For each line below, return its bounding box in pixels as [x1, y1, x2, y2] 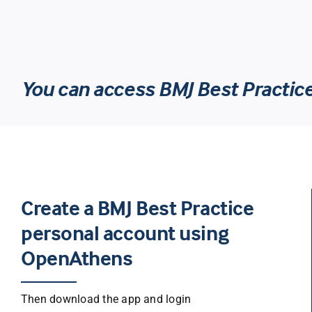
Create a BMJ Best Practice [20, 194, 254, 221]
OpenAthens [20, 244, 133, 271]
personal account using [20, 219, 229, 246]
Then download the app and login [20, 292, 192, 306]
